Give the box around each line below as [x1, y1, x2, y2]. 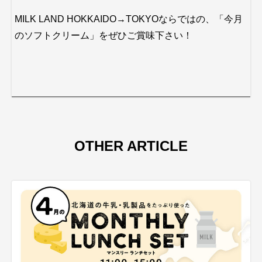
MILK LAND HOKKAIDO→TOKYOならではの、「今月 [15, 14, 243, 24]
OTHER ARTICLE [74, 138, 188, 154]
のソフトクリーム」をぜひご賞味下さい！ [15, 30, 192, 40]
